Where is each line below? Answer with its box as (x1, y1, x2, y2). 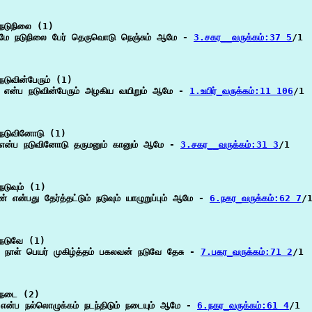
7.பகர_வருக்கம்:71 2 (201, 247, 292, 257)
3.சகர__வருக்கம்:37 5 (194, 32, 292, 42)
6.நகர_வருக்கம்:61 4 (197, 300, 289, 311)
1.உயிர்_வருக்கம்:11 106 (189, 86, 293, 96)
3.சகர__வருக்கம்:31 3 (180, 139, 279, 150)
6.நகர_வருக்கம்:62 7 (210, 193, 302, 203)
